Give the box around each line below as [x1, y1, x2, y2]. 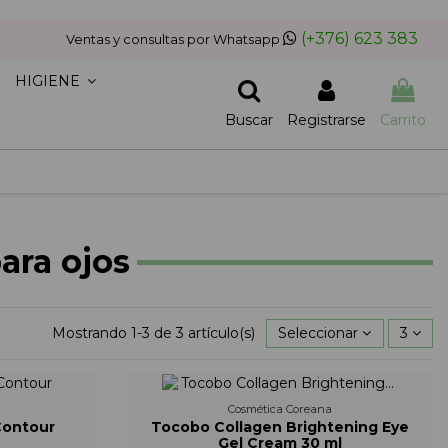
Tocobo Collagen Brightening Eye [150, 417, 409, 436]
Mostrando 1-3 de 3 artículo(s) [52, 323, 260, 342]
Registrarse [287, 111, 366, 130]
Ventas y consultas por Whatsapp [66, 31, 280, 47]
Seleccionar [278, 323, 359, 342]
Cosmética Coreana [227, 401, 332, 416]
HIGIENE [14, 72, 84, 91]
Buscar [225, 111, 273, 130]
